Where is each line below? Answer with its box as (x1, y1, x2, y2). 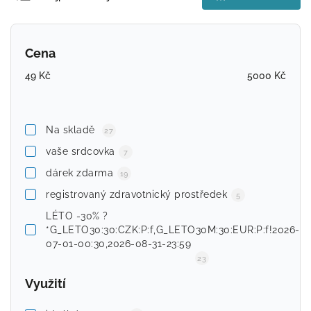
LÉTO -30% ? (46, 210, 108, 221)
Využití (25, 276, 66, 291)
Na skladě (46, 124, 98, 135)
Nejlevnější (43, 12, 92, 24)
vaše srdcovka (46, 145, 115, 157)
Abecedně (43, 57, 90, 68)
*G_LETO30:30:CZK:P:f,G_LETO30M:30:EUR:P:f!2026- (46, 224, 300, 235)
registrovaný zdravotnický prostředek (46, 188, 227, 200)
